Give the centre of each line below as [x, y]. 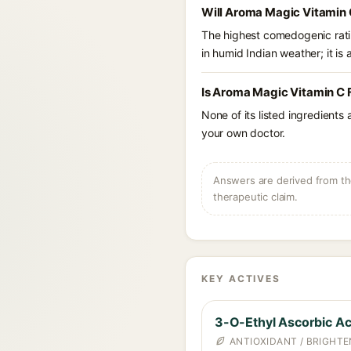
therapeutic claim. [255, 197]
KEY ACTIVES [241, 279]
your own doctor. [244, 133]
